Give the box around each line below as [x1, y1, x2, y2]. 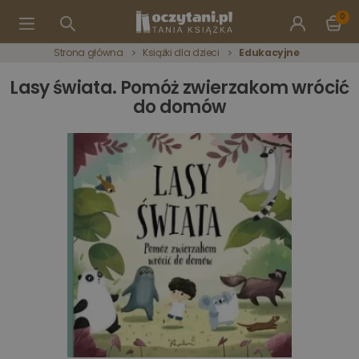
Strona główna [54, 46, 123, 59]
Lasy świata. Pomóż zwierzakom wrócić [10, 75, 349, 100]
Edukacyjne [239, 46, 300, 59]
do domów [132, 95, 227, 119]
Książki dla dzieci [143, 46, 220, 59]
